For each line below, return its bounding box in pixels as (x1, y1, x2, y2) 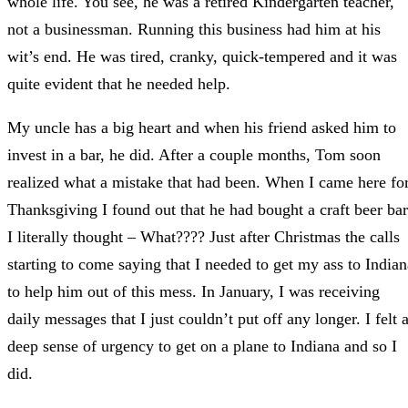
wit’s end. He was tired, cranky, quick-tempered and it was (7, 47, 397, 66)
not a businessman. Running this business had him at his (7, 20, 381, 39)
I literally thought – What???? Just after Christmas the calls (7, 228, 400, 247)
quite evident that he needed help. (7, 75, 230, 94)
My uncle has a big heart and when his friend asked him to (7, 118, 396, 138)
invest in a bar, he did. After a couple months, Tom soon (7, 146, 381, 165)
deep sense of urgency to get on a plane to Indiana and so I (7, 337, 397, 356)
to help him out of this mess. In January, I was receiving (7, 282, 380, 301)
